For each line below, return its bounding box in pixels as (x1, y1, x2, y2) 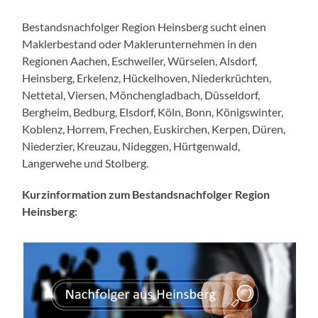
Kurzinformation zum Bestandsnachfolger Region (22, 187, 270, 202)
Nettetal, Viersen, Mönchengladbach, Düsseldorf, (22, 88, 261, 102)
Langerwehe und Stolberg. (22, 156, 149, 170)
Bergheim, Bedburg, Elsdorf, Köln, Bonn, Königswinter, (22, 105, 284, 119)
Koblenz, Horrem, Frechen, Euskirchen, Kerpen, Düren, (22, 122, 286, 136)
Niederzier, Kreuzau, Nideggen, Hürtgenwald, (22, 139, 241, 153)
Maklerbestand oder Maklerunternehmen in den (22, 37, 258, 51)
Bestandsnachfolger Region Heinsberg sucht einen (22, 20, 267, 34)
